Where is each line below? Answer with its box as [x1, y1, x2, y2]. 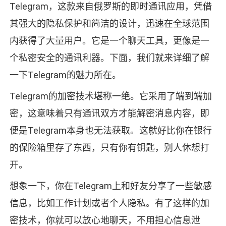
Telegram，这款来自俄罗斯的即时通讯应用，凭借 [9, 1, 212, 12]
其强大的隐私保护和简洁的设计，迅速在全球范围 [9, 18, 209, 29]
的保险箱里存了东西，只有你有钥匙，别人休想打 [9, 142, 209, 153]
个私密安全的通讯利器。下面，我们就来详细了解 [9, 52, 209, 64]
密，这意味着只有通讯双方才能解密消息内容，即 [9, 108, 209, 119]
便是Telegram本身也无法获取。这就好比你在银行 [9, 125, 212, 136]
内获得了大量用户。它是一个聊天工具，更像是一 [9, 35, 209, 46]
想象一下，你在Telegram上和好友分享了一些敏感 [9, 181, 212, 192]
